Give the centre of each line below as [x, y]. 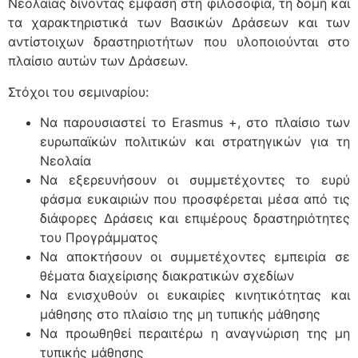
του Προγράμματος [99, 238]
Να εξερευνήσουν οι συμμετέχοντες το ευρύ [195, 180]
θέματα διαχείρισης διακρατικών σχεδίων [167, 276]
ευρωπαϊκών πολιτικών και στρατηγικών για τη [195, 142]
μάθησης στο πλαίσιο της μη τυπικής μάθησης [180, 314]
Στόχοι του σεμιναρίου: [78, 91]
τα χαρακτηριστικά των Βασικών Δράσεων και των [179, 23]
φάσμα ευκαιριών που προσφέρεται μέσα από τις [195, 199]
